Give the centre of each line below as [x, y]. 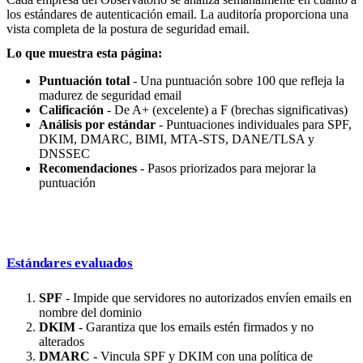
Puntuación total [84, 81]
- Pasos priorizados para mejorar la [226, 169]
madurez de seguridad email [110, 96]
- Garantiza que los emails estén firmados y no [194, 327]
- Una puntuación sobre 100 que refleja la [237, 81]
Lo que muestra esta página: [84, 53]
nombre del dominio [90, 313]
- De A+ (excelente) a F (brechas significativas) [226, 110]
